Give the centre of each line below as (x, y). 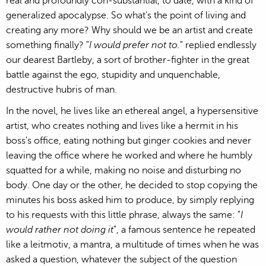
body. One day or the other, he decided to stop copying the (132, 185)
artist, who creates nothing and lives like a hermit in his (122, 126)
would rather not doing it (60, 229)
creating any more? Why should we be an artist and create (129, 30)
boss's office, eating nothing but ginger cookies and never (129, 140)
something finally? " (47, 45)
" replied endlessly (218, 45)
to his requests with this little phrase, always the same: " (123, 215)
